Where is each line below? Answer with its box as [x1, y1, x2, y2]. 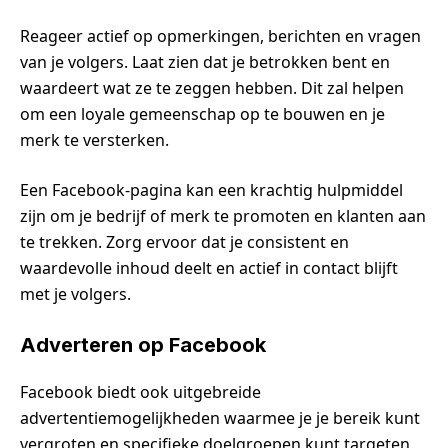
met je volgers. [20, 282, 131, 305]
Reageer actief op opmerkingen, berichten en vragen [20, 24, 421, 47]
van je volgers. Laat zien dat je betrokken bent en [20, 50, 390, 73]
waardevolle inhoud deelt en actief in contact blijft [20, 256, 398, 279]
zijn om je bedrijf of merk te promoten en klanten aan [20, 204, 426, 227]
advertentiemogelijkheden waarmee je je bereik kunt [20, 406, 420, 429]
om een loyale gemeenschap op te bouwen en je [20, 102, 385, 125]
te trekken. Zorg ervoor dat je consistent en [20, 230, 349, 253]
